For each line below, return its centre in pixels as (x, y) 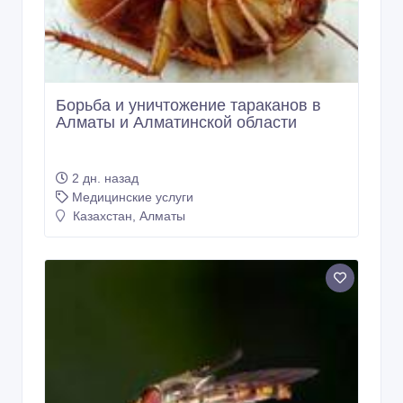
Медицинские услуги (133, 197)
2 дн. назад (105, 179)
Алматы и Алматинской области (176, 123)
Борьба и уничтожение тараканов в (188, 106)
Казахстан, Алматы (127, 216)
